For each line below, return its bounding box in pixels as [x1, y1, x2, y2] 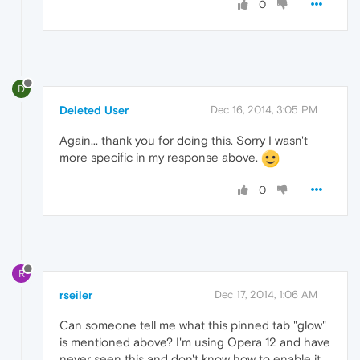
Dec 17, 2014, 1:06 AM [215, 288, 317, 301]
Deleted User [59, 103, 129, 117]
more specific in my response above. [59, 149, 261, 164]
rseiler [59, 288, 92, 302]
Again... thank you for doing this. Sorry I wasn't [59, 133, 308, 147]
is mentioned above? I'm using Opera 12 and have [59, 335, 330, 350]
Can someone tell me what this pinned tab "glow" [59, 318, 326, 333]
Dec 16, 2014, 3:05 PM [211, 103, 317, 116]
